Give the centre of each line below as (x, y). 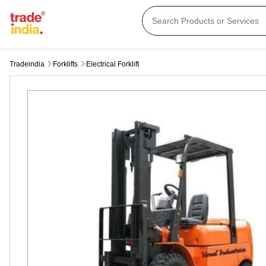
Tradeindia (27, 64)
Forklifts (65, 64)
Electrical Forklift (113, 64)
